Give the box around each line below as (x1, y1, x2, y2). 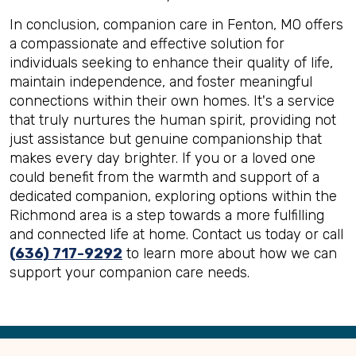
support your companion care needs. (10, 263, 250, 281)
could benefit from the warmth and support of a (10, 168, 319, 186)
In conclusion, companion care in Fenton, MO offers (10, 15, 343, 33)
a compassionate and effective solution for (10, 34, 284, 52)
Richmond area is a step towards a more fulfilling (10, 206, 324, 224)
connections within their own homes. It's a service (10, 91, 335, 110)
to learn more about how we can (122, 244, 337, 262)
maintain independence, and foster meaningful (10, 72, 312, 91)
